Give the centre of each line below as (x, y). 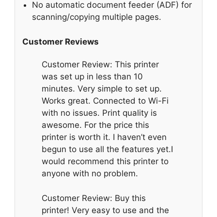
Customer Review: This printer (100, 65)
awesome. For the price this (95, 125)
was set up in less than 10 (92, 77)
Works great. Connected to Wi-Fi (105, 101)
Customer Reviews (61, 41)
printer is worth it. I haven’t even (104, 137)
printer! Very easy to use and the (105, 210)
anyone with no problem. (90, 174)
